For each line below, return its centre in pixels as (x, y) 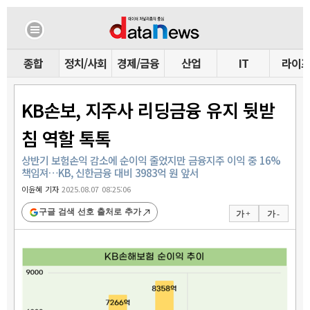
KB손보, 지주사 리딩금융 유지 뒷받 (148, 110)
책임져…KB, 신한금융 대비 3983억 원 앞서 (110, 173)
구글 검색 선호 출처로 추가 (90, 212)
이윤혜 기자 (42, 189)
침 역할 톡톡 (66, 138)
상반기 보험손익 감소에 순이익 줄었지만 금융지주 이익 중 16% (151, 160)
